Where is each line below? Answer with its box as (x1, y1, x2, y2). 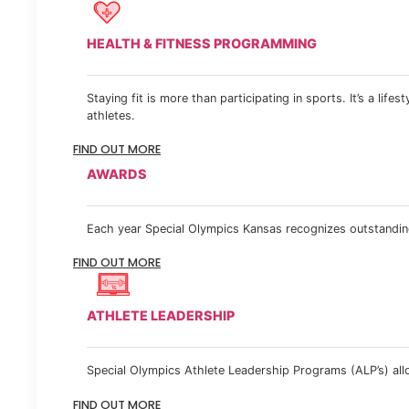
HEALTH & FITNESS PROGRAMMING (87, 35, 317, 51)
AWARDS (87, 165, 147, 182)
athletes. (87, 108, 135, 122)
